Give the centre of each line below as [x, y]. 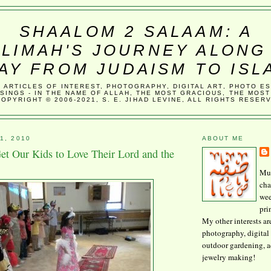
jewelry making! [229, 257]
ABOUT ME [223, 138]
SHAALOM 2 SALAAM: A [136, 31]
